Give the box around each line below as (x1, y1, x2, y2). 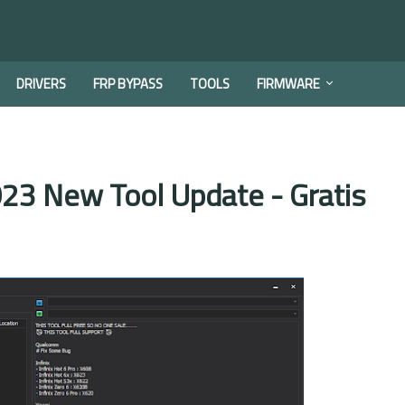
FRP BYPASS (93, 73, 163, 94)
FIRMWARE (257, 73, 320, 94)
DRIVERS (16, 73, 66, 94)
